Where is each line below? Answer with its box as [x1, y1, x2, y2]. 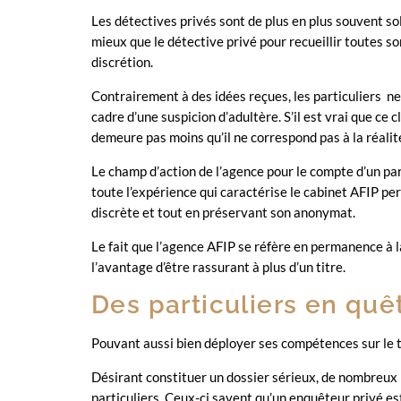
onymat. [308, 204, 355, 220]
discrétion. [91, 54, 153, 70]
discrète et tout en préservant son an [91, 204, 308, 220]
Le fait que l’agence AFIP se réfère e [91, 238, 301, 254]
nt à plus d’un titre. [237, 259, 346, 275]
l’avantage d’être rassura [91, 259, 237, 275]
